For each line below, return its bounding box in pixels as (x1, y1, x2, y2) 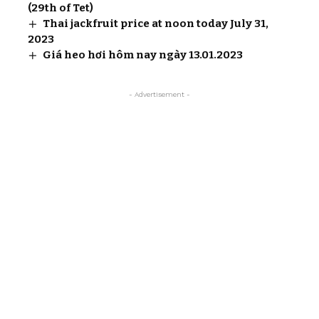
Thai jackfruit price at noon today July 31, (43, 17, 269, 30)
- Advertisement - (129, 90, 190, 98)
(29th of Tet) (28, 1, 93, 14)
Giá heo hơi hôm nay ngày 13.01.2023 (43, 48, 244, 61)
